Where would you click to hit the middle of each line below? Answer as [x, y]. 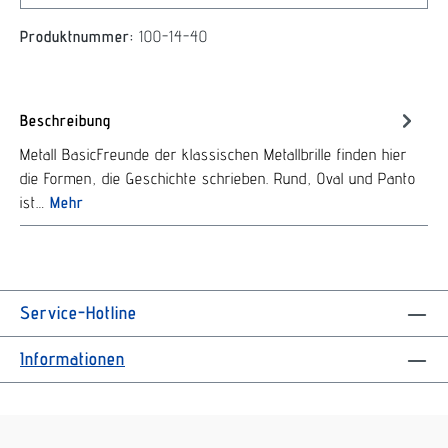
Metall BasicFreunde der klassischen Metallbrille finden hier [213, 154]
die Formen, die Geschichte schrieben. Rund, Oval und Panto [218, 178]
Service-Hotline [78, 312]
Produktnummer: [79, 36]
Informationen [72, 358]
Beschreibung [65, 120]
